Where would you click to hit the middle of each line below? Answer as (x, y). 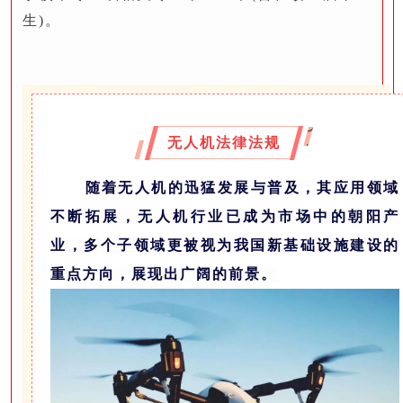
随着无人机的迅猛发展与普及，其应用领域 (242, 187)
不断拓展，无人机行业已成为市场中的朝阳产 (225, 216)
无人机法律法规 (224, 143)
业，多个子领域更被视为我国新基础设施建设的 (225, 245)
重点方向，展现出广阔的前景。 (164, 273)
